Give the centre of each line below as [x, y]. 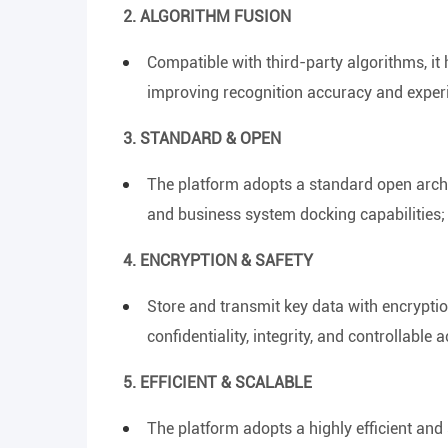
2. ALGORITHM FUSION [207, 16]
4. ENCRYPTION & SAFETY [218, 260]
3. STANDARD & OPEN [202, 138]
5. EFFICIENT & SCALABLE [217, 382]
